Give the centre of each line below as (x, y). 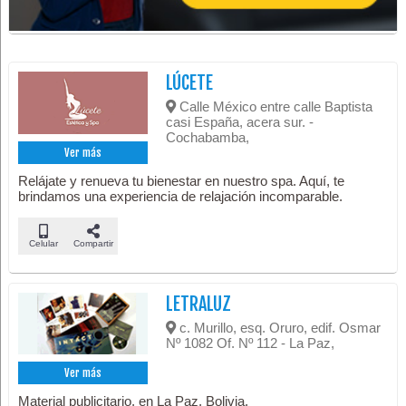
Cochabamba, (208, 137)
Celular (43, 243)
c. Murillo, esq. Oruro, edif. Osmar (279, 327)
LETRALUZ (199, 304)
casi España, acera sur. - (240, 121)
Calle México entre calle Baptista (275, 106)
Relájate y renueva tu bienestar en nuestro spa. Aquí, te (182, 180)
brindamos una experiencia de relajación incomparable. (181, 196)
